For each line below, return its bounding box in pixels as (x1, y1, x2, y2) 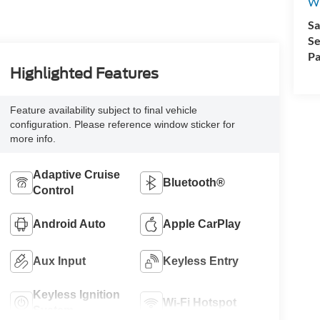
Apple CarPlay (163, 217, 241, 230)
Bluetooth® (163, 176, 226, 189)
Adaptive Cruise (32, 168, 120, 181)
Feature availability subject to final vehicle (9, 104, 197, 116)
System (32, 304, 74, 316)
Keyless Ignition (32, 288, 120, 301)
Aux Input (32, 254, 86, 267)
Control (32, 184, 74, 196)
